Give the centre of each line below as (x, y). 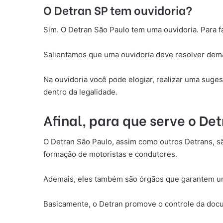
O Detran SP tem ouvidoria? (118, 9)
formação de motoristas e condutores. (110, 154)
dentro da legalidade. (80, 92)
